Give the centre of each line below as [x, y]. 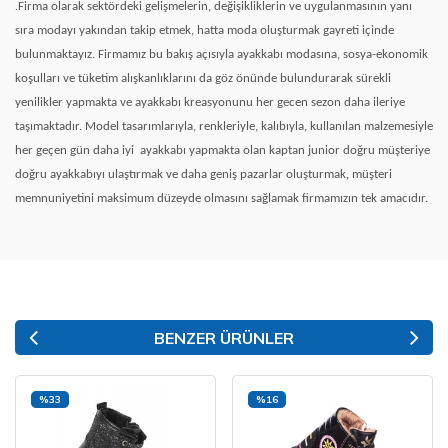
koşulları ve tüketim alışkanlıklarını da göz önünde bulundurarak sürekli [203, 78]
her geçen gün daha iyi [74, 150]
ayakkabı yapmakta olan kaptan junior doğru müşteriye [285, 150]
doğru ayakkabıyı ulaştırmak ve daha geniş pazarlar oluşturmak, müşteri [203, 174]
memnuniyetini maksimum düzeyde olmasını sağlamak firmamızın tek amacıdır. [221, 198]
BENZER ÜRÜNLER [224, 338]
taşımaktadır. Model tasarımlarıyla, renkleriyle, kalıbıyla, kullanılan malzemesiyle [224, 126]
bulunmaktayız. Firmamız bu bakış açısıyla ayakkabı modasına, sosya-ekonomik [221, 54]
